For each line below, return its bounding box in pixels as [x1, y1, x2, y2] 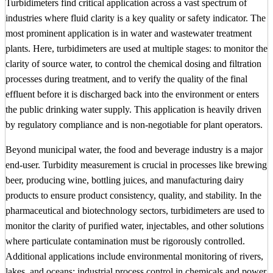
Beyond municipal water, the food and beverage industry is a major [5, 144, 263, 155]
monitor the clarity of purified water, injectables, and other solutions [5, 221, 264, 232]
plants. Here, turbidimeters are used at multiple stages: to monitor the [5, 43, 268, 54]
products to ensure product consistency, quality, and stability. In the [5, 190, 261, 201]
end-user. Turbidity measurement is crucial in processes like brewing [5, 160, 267, 171]
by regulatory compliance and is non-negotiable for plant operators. [5, 119, 263, 130]
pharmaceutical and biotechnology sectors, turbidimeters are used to [5, 205, 264, 216]
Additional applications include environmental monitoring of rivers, [5, 251, 263, 262]
